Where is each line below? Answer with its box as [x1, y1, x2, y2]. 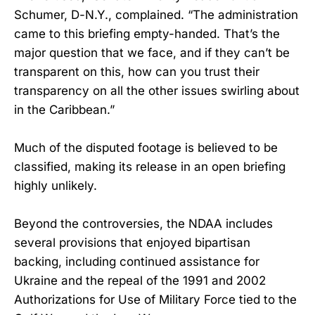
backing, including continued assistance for [14, 255, 259, 269]
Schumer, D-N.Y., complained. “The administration [14, 7, 298, 22]
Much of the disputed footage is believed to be [14, 141, 278, 155]
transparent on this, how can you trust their [14, 64, 259, 79]
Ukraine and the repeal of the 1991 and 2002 [14, 274, 266, 288]
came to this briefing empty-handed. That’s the [14, 26, 280, 41]
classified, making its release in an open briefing [14, 160, 285, 174]
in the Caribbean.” [14, 102, 115, 117]
